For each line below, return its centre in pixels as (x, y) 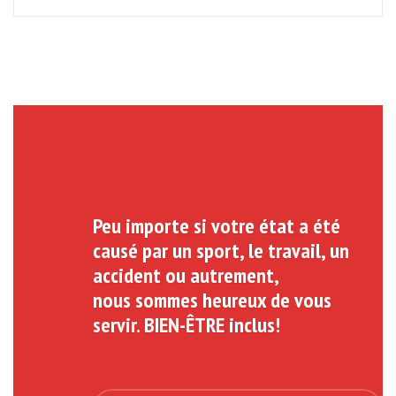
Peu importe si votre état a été (217, 226)
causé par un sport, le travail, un (221, 251)
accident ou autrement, (186, 276)
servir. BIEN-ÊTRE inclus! (187, 325)
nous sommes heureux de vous (212, 301)
